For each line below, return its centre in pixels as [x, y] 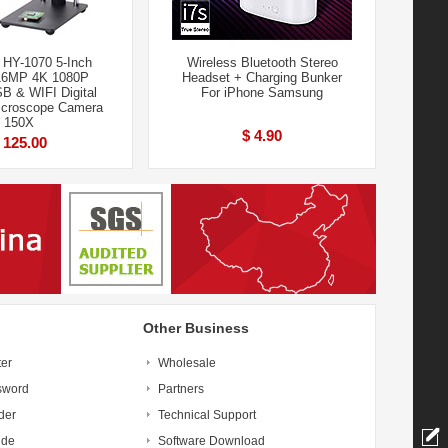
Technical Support [207, 415]
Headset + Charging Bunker [262, 77]
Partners [181, 389]
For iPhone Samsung [262, 92]
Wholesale [187, 363]
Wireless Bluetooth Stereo [262, 62]
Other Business [196, 328]
